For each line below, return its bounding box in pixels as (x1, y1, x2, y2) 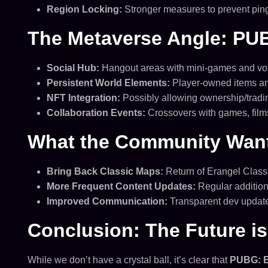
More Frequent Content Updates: (46, 181, 196, 191)
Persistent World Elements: (46, 78, 170, 88)
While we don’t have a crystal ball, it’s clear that (27, 255, 230, 265)
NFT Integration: (46, 93, 120, 103)
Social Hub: (46, 63, 99, 73)
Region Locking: (46, 4, 122, 14)
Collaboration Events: (46, 108, 145, 118)
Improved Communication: (46, 196, 167, 206)
